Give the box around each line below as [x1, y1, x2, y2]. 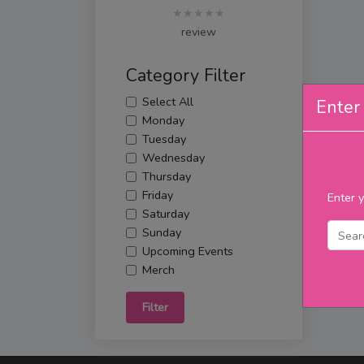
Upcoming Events [141, 242, 233, 259]
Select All [141, 93, 193, 110]
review [181, 23, 216, 40]
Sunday [141, 223, 181, 240]
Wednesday [141, 149, 205, 166]
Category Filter [125, 63, 245, 88]
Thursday [141, 167, 191, 184]
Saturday [141, 205, 189, 222]
